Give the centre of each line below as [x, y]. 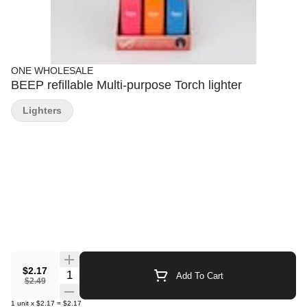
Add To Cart [199, 275]
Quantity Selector [100, 273]
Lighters [42, 110]
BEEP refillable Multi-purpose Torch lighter [126, 85]
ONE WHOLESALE [52, 71]
